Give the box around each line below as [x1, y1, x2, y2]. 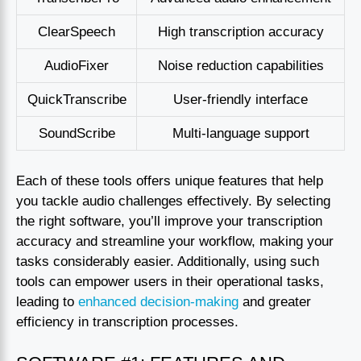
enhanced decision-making [78, 294, 239, 310]
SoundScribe [38, 125, 115, 141]
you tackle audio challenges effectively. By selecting [16, 193, 330, 210]
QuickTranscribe [27, 91, 127, 107]
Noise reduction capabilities [157, 57, 324, 73]
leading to [16, 294, 78, 310]
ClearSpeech [38, 23, 115, 39]
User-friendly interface [173, 91, 308, 107]
